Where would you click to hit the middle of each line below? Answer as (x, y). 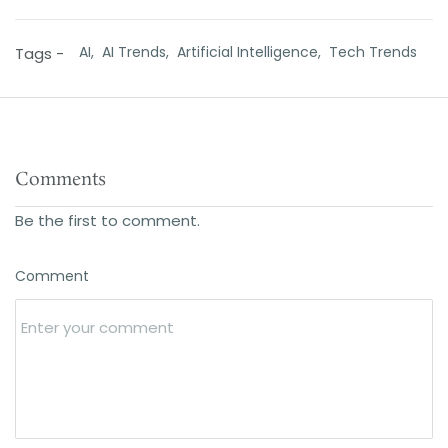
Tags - (39, 53)
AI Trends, (139, 51)
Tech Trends (373, 51)
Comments (60, 179)
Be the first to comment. (107, 220)
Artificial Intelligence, (253, 51)
